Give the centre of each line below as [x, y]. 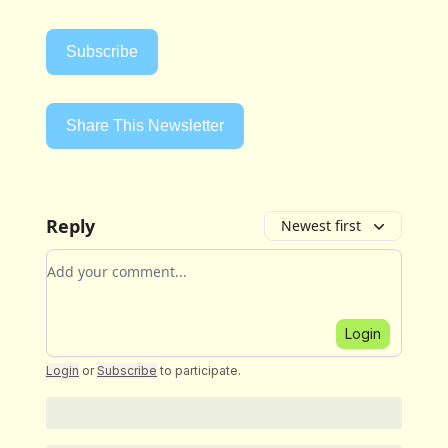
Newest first [321, 226]
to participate [199, 371]
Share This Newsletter [145, 126]
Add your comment [119, 261]
